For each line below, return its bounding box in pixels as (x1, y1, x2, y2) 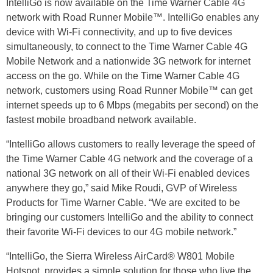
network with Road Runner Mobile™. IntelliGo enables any (6, 12, 259, 23)
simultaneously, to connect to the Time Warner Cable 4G (6, 41, 247, 52)
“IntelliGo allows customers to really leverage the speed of (6, 139, 255, 150)
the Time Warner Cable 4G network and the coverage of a (6, 154, 253, 165)
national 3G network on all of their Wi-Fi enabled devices (6, 168, 250, 179)
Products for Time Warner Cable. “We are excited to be (6, 197, 240, 208)
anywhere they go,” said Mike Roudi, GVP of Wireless (6, 183, 237, 194)
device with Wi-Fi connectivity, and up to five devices (6, 27, 232, 38)
